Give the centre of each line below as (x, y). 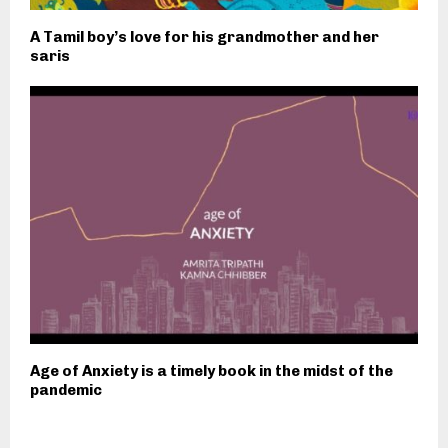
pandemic (66, 390)
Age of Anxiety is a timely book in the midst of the (211, 371)
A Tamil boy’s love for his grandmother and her (204, 36)
